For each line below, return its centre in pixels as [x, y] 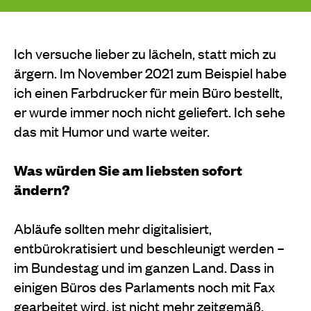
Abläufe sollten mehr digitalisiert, [113, 228]
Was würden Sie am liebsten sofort [128, 169]
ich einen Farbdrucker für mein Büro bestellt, [148, 92]
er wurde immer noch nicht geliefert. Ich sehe [150, 111]
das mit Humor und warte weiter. [112, 131]
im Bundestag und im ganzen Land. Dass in [144, 267]
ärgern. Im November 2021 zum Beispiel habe [150, 72]
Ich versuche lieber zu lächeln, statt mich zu [145, 53]
